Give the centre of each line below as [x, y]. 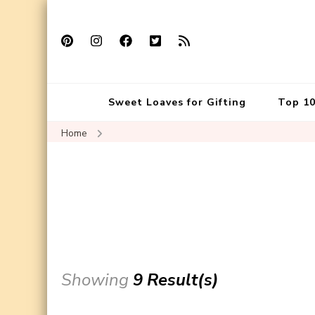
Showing [97, 280]
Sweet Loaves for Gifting [177, 102]
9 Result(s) [176, 280]
